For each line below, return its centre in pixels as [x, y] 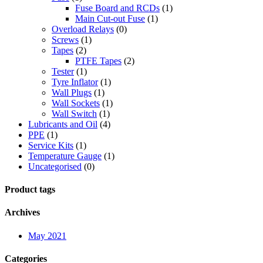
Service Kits [51, 145]
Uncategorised [55, 166]
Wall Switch [74, 113]
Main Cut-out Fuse [110, 18]
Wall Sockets [76, 103]
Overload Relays [83, 29]
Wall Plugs [72, 92]
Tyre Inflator [75, 82]
